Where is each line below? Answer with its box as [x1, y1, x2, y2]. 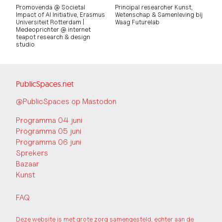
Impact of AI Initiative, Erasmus [16, 11, 105, 19]
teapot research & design [16, 33, 90, 41]
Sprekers [16, 148, 48, 158]
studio [16, 41, 35, 49]
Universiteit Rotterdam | [16, 18, 84, 26]
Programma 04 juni [16, 115, 82, 125]
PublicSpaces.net [16, 79, 74, 89]
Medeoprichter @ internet [16, 26, 91, 34]
